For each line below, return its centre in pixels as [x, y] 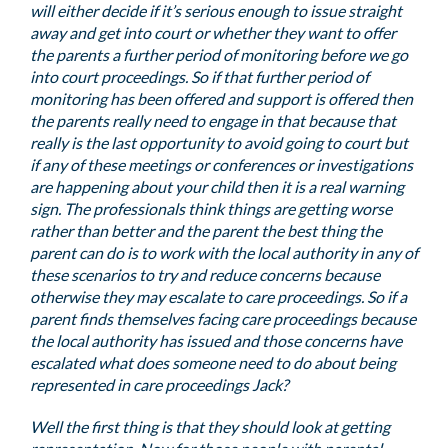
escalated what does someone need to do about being [213, 362]
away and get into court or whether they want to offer [213, 32]
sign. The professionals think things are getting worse [211, 208]
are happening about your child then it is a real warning [217, 186]
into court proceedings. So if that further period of [199, 76]
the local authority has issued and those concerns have [216, 340]
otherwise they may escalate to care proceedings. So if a [218, 296]
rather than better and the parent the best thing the [206, 230]
